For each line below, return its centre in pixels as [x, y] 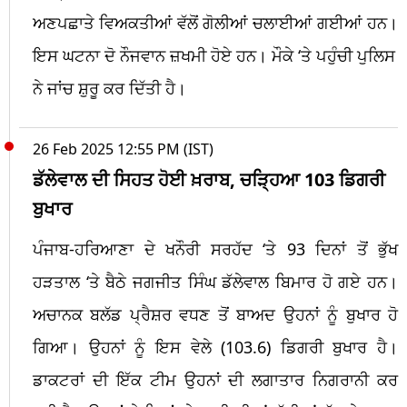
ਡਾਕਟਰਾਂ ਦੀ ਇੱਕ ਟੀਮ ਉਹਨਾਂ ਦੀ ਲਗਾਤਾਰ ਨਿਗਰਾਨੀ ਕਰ [215, 379]
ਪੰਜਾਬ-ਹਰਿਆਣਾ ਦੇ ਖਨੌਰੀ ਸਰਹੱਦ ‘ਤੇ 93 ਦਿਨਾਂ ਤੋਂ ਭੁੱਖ [215, 248]
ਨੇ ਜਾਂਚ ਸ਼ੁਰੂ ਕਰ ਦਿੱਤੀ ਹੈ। [109, 88]
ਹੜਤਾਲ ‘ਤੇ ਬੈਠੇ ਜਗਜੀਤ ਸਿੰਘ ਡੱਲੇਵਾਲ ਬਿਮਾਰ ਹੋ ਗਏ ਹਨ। [215, 281]
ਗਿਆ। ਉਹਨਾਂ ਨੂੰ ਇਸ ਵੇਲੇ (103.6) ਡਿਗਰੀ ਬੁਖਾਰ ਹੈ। [215, 347]
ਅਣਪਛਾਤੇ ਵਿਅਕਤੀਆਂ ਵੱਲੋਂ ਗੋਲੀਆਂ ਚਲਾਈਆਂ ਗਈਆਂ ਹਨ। [215, 22]
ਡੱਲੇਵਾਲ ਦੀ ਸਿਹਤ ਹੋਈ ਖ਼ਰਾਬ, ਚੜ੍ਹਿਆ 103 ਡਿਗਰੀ [209, 179]
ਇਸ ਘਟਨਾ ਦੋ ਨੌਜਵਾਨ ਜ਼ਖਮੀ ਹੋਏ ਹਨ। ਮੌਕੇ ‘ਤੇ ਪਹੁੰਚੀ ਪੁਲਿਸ [214, 55]
